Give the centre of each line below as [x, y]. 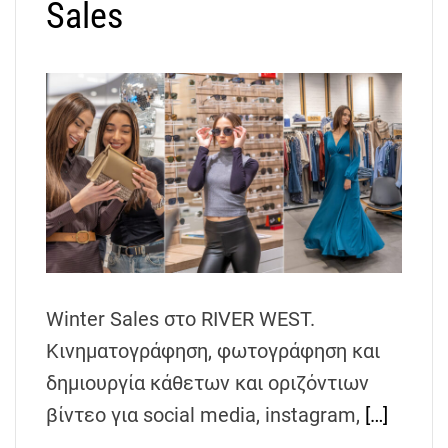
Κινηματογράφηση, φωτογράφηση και [213, 351]
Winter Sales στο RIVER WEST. [180, 319]
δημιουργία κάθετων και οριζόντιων [207, 383]
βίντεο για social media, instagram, [205, 415]
